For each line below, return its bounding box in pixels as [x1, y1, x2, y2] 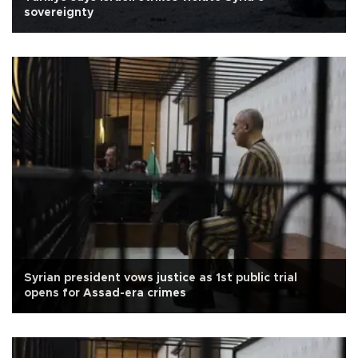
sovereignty [24, 7, 93, 19]
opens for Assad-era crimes [24, 288, 186, 300]
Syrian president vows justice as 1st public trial [24, 272, 297, 284]
